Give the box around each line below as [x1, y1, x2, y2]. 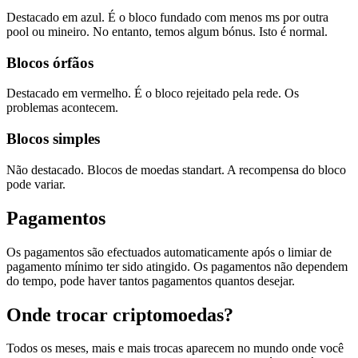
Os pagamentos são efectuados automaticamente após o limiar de [6, 245, 332, 259]
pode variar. [6, 177, 66, 191]
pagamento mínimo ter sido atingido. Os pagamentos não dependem [6, 259, 348, 273]
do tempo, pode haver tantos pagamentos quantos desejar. [6, 273, 295, 288]
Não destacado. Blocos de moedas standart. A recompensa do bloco [6, 162, 346, 177]
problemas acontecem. [6, 101, 118, 115]
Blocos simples [6, 130, 100, 148]
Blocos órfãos [6, 54, 93, 71]
